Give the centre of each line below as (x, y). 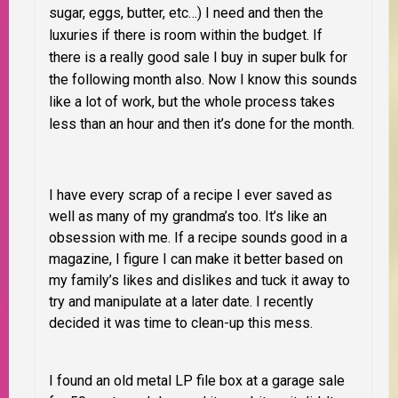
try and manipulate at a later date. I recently (181, 302)
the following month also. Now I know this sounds (203, 80)
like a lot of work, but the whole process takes (192, 102)
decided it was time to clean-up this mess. (181, 323)
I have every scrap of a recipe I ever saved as (191, 195)
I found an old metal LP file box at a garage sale (197, 381)
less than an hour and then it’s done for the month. (202, 124)
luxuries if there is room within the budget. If (186, 36)
